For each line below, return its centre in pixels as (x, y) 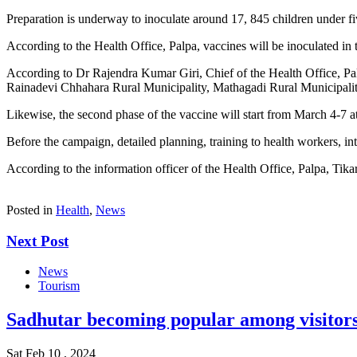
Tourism (59, 286)
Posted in (31, 210)
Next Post (37, 241)
